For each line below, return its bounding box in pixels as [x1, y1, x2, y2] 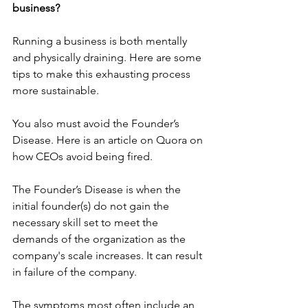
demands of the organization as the [12, 232, 188, 245]
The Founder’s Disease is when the [12, 182, 184, 196]
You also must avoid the [12, 116, 131, 130]
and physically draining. [12, 50, 129, 64]
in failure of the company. [12, 265, 137, 278]
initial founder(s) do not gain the [12, 199, 172, 212]
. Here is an [51, 133, 108, 146]
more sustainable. [12, 83, 99, 97]
